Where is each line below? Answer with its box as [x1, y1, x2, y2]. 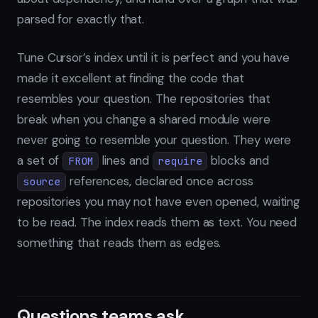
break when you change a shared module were [17, 111, 270, 128]
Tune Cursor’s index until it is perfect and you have [17, 50, 290, 66]
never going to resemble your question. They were [17, 132, 292, 148]
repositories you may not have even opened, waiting [17, 194, 301, 210]
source [22, 175, 61, 189]
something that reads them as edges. [17, 235, 221, 251]
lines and [99, 153, 153, 169]
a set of [17, 153, 63, 169]
